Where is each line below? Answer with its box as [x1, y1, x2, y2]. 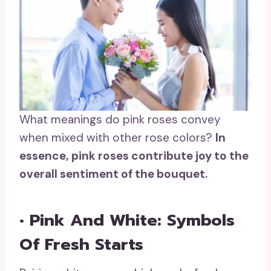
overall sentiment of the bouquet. [19, 166, 207, 182]
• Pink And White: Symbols [19, 207, 235, 232]
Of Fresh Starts [19, 232, 143, 256]
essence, [19, 148, 71, 164]
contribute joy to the [129, 148, 249, 164]
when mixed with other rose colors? [19, 130, 215, 146]
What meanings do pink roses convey [19, 112, 221, 128]
